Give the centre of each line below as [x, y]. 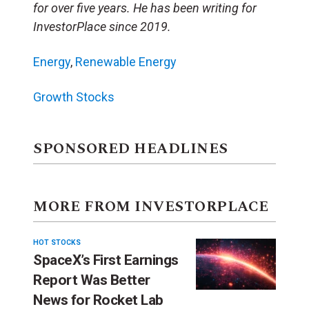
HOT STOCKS [57, 242]
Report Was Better [92, 280]
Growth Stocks [74, 97]
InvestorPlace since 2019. [102, 26]
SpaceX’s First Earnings [106, 260]
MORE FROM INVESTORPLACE [151, 207]
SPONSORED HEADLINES [131, 149]
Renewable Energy [126, 61]
